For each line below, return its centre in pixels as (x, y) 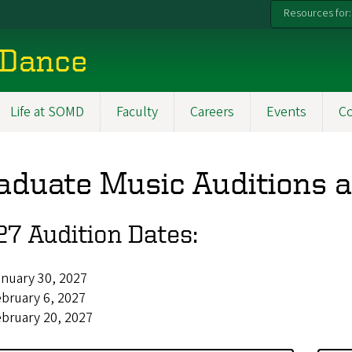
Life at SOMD (47, 112)
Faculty (137, 112)
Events (286, 112)
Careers (212, 112)
